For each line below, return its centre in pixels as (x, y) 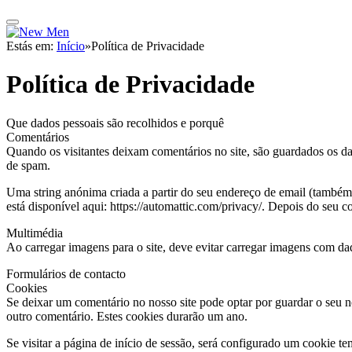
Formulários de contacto (66, 273)
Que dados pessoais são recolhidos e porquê (115, 123)
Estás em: (31, 46)
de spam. (28, 165)
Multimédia (35, 233)
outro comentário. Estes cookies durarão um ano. (127, 316)
